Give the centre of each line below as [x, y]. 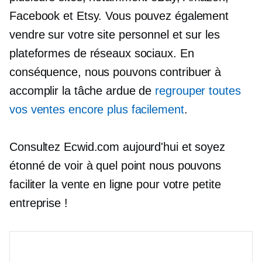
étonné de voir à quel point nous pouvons [115, 166]
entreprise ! [39, 203]
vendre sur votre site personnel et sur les [115, 35]
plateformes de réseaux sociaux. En [102, 53]
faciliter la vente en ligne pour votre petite [115, 184]
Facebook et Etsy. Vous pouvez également [119, 16]
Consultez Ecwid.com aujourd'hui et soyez [117, 147]
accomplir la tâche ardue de [82, 91]
